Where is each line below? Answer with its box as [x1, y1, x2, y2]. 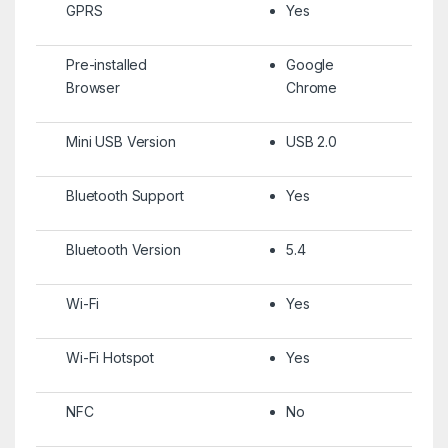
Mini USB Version [65, 132, 176, 150]
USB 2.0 [285, 132, 338, 150]
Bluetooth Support [65, 186, 184, 204]
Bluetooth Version [65, 240, 181, 258]
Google [285, 55, 335, 73]
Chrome [285, 78, 338, 96]
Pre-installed [65, 55, 148, 73]
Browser [65, 78, 121, 96]
